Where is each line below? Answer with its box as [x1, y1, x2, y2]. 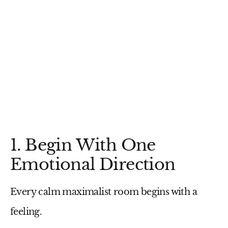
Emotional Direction [10, 154, 176, 175]
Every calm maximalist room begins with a [10, 186, 197, 198]
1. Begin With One [10, 135, 156, 156]
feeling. [10, 206, 42, 218]
